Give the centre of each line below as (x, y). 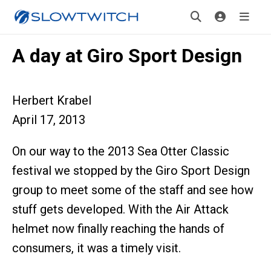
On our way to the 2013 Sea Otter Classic (121, 151)
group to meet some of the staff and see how (133, 190)
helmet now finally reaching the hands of (118, 229)
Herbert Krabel (52, 100)
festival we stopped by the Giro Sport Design (131, 171)
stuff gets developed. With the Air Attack (120, 209)
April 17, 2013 (49, 120)
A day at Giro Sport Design (127, 56)
